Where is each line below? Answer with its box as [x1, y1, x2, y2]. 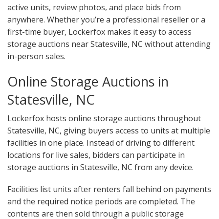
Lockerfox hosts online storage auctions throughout [7, 113, 201, 124]
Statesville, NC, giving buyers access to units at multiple [7, 125, 210, 136]
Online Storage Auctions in [7, 72, 169, 91]
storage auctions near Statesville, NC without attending [7, 39, 211, 50]
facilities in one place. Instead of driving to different [7, 137, 195, 149]
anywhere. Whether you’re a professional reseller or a [7, 14, 205, 25]
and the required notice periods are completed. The [7, 196, 195, 207]
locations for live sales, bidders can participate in [7, 150, 185, 161]
